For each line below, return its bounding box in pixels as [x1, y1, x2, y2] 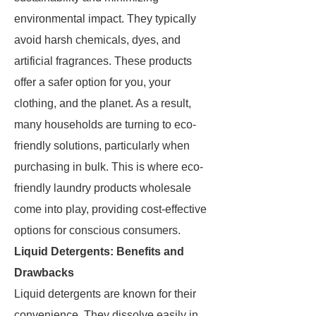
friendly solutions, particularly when [14, 140, 190, 152]
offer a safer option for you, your [14, 76, 171, 88]
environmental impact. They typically [14, 13, 196, 25]
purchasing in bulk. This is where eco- [14, 161, 203, 173]
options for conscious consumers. [14, 224, 181, 236]
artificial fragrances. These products [14, 55, 192, 67]
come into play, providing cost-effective [14, 203, 207, 215]
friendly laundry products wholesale [14, 182, 191, 194]
